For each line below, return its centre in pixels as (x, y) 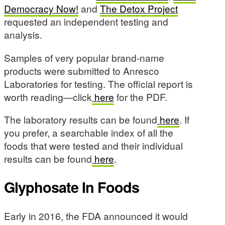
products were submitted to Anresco (82, 70)
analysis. (23, 35)
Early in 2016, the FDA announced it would (96, 215)
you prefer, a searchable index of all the (89, 132)
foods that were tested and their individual (93, 145)
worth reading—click (48, 96)
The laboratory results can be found (81, 119)
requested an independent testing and (86, 22)
